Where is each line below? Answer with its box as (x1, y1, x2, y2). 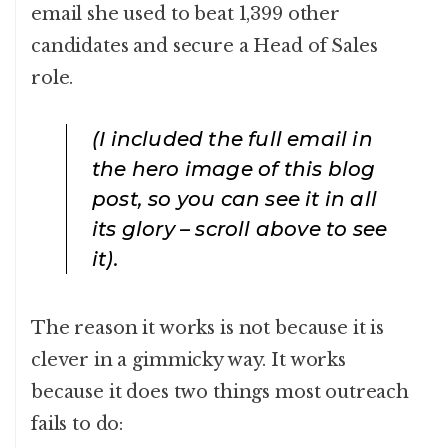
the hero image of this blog (92, 157, 376, 182)
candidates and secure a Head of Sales (31, 35, 378, 58)
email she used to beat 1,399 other (31, 3, 340, 26)
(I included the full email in (92, 127, 373, 152)
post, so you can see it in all (92, 187, 377, 212)
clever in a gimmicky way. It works (31, 349, 346, 372)
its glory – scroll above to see (92, 217, 388, 242)
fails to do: (31, 413, 124, 436)
